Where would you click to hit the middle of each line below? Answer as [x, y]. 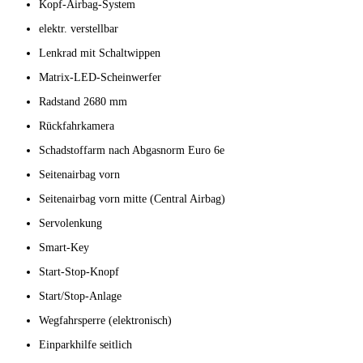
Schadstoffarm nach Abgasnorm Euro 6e [132, 151]
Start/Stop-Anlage [80, 297]
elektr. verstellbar [79, 29]
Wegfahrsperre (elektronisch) [105, 321]
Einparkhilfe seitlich [85, 345]
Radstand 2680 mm [83, 102]
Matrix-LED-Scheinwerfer [100, 78]
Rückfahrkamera [77, 126]
